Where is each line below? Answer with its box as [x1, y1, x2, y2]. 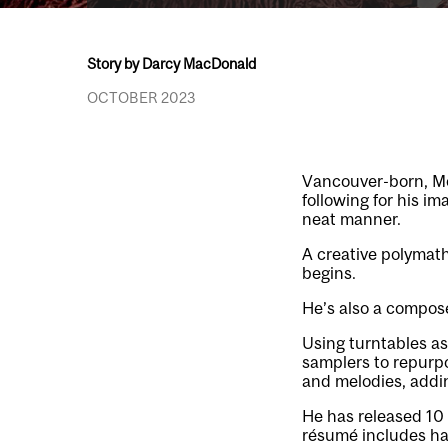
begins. [302, 263, 356, 283]
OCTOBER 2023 [87, 89, 196, 106]
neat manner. [302, 209, 401, 229]
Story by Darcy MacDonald [87, 55, 256, 72]
